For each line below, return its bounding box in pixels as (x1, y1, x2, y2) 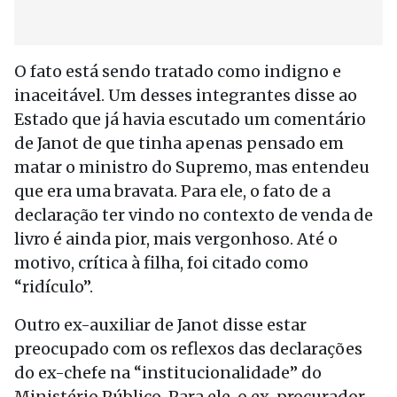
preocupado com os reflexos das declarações (14, 339, 362, 359)
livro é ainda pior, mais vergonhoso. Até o (14, 229, 338, 249)
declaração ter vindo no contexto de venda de (14, 205, 373, 225)
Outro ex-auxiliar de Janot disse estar (14, 315, 307, 335)
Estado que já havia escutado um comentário (14, 109, 366, 129)
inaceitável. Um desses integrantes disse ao (14, 85, 357, 105)
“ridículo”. (14, 276, 93, 297)
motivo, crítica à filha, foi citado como (14, 253, 308, 273)
